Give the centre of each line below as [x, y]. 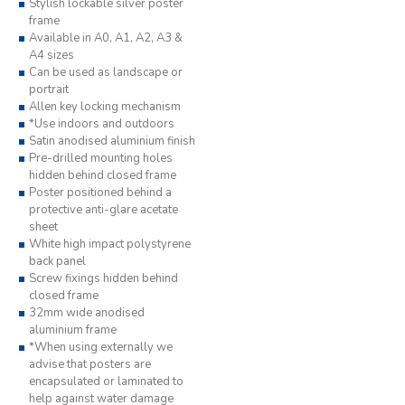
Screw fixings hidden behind [104, 278]
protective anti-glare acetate [104, 209]
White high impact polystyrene [110, 244]
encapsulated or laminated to [106, 381]
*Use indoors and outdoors [102, 123]
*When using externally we [101, 347]
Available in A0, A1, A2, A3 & [106, 38]
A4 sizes [52, 55]
